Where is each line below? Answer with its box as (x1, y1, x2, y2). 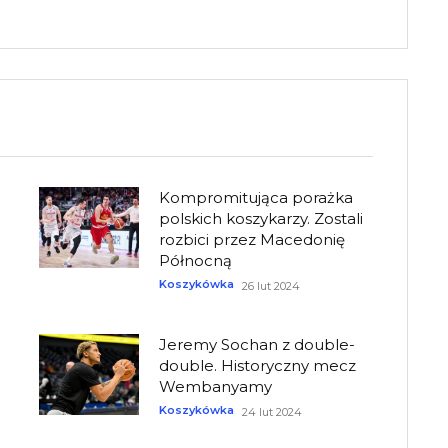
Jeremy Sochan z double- (159, 335, 356, 355)
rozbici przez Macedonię (159, 230, 346, 250)
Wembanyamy (159, 377, 273, 397)
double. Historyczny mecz (159, 356, 357, 376)
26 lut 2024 (242, 279, 301, 294)
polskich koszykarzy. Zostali (159, 209, 364, 229)
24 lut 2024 (242, 405, 303, 420)
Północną (159, 251, 233, 271)
